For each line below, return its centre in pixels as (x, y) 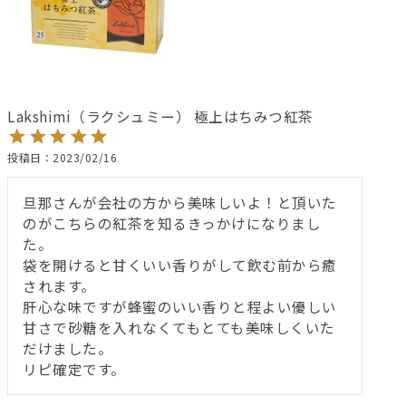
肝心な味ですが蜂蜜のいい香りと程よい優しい (180, 306)
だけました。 (68, 348)
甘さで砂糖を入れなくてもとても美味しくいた (179, 327)
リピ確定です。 (74, 368)
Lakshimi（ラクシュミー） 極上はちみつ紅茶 (160, 116)
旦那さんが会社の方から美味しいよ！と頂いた (180, 202)
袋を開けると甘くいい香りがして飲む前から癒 (180, 264)
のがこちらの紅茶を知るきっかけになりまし (172, 222)
